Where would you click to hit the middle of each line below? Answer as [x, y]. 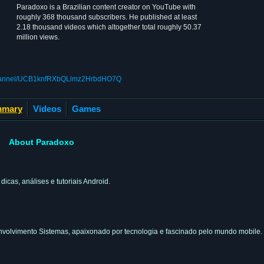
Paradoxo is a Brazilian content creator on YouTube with [106, 7]
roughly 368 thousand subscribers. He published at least [107, 17]
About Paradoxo [42, 142]
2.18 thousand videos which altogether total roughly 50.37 [109, 27]
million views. [38, 37]
